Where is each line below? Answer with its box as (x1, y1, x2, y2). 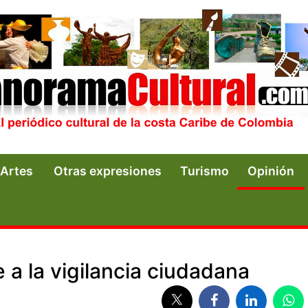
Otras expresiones (54, 163, 162, 178)
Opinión (247, 163, 294, 178)
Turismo (180, 163, 229, 178)
